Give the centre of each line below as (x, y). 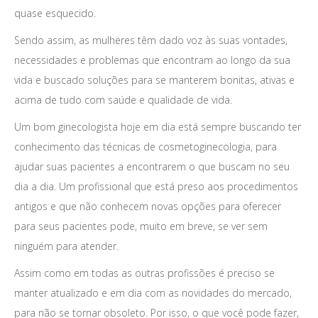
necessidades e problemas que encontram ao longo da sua (152, 60)
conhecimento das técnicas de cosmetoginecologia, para (146, 147)
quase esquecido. (55, 13)
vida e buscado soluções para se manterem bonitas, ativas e (154, 80)
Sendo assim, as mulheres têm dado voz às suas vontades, (151, 40)
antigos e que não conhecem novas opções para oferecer (148, 206)
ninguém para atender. (66, 246)
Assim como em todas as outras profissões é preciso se (144, 273)
